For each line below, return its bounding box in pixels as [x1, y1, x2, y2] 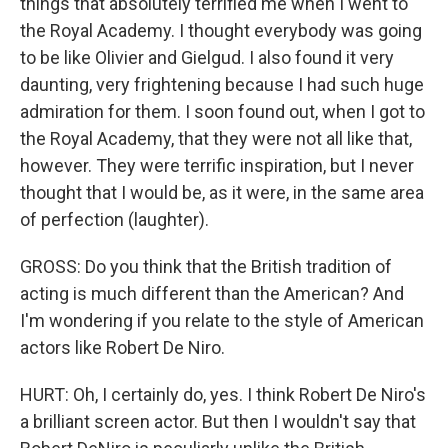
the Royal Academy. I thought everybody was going [20, 20, 422, 41]
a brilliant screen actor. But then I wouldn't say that [20, 411, 416, 432]
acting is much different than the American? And [20, 283, 404, 304]
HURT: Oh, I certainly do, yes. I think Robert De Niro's [20, 384, 426, 405]
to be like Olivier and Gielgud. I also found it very [20, 47, 394, 68]
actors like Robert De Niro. [20, 337, 225, 358]
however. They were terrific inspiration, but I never [20, 155, 414, 176]
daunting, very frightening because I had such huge [20, 74, 424, 95]
